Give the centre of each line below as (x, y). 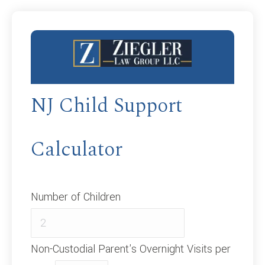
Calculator (77, 149)
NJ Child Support (106, 106)
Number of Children (76, 197)
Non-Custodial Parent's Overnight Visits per (131, 249)
